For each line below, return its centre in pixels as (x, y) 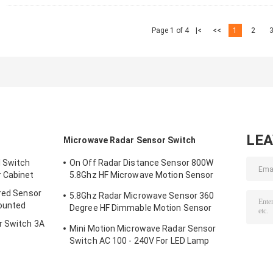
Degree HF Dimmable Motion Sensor (141, 208)
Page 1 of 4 (170, 31)
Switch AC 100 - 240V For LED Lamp (140, 241)
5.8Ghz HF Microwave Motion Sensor (142, 175)
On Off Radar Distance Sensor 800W (142, 163)
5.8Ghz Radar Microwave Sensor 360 (142, 196)
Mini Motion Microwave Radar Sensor (143, 229)
